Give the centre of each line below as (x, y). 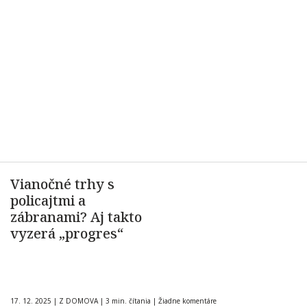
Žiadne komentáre (187, 301)
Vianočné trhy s (62, 184)
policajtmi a (48, 200)
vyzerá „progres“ (67, 233)
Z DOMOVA (78, 301)
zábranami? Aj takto (76, 217)
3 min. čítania (128, 301)
